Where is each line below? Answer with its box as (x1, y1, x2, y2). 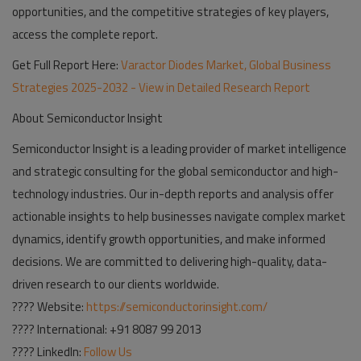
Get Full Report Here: (12, 56, 118, 74)
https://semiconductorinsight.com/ (86, 297, 268, 316)
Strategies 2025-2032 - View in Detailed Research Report (12, 78, 310, 97)
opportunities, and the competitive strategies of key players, (12, 2, 329, 21)
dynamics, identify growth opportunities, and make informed (12, 230, 326, 248)
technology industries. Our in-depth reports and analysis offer (12, 185, 334, 203)
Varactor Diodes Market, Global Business (121, 56, 331, 74)
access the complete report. (12, 25, 158, 44)
